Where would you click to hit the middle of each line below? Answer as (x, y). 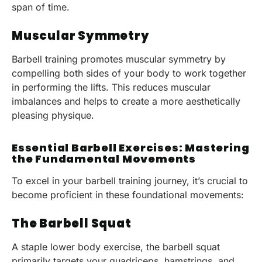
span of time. (41, 7)
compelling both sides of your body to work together (129, 73)
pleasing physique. (53, 115)
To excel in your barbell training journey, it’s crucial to (130, 181)
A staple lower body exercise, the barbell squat (116, 247)
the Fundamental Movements (104, 159)
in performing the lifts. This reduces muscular (111, 87)
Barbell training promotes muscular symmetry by (119, 59)
